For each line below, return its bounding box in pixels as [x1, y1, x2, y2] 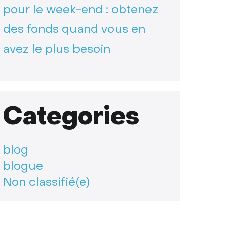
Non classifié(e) [3, 174, 90, 190]
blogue [3, 158, 43, 174]
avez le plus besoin [3, 41, 110, 57]
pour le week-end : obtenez [3, 2, 158, 17]
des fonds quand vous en [3, 21, 145, 37]
